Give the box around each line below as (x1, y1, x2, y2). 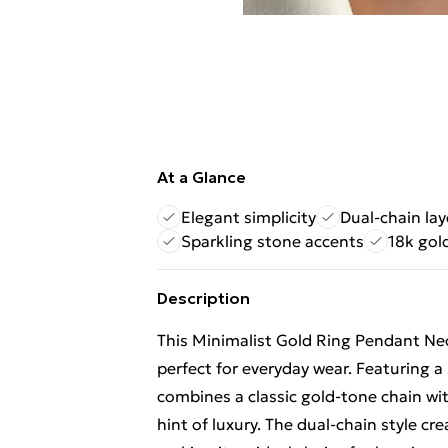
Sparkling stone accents (181, 231, 364, 251)
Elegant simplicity (181, 207, 316, 227)
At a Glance (157, 167, 246, 187)
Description (157, 288, 250, 308)
